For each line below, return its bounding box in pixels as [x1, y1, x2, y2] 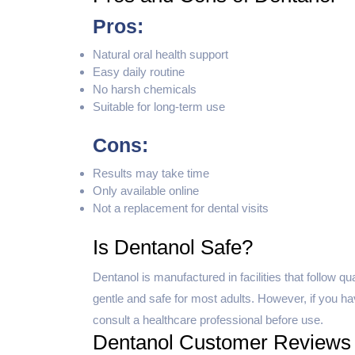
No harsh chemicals [93, 82, 197, 96]
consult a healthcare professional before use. [93, 312, 323, 326]
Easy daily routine [93, 64, 185, 78]
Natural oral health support [93, 47, 228, 61]
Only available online [93, 184, 199, 198]
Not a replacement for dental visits [93, 201, 269, 216]
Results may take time [93, 166, 209, 181]
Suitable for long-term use [93, 99, 225, 113]
